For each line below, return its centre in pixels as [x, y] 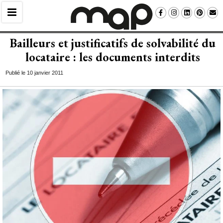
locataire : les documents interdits [113, 57]
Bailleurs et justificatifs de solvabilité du [113, 43]
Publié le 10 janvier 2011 [34, 73]
